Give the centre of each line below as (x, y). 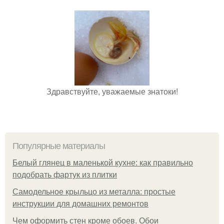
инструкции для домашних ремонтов (80, 204)
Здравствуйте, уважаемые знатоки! (112, 91)
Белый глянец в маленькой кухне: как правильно (103, 163)
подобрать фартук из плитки (65, 175)
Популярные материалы (59, 146)
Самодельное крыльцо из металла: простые (94, 192)
